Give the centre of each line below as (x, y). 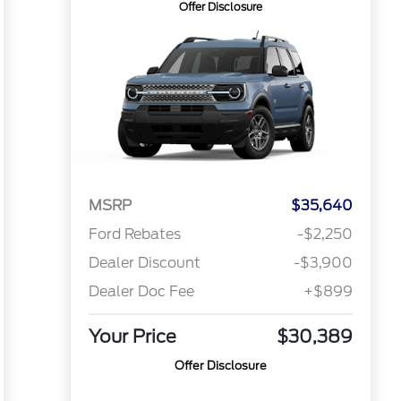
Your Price (132, 337)
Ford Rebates (134, 235)
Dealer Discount (144, 263)
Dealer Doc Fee (141, 292)
